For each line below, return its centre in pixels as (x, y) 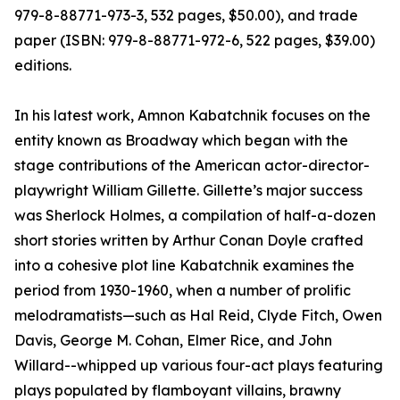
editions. (43, 66)
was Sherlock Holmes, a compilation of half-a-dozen (195, 216)
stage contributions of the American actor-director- (192, 166)
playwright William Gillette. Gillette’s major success (188, 191)
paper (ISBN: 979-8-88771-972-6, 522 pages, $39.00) (195, 41)
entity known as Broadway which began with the (181, 141)
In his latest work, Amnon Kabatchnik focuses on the (192, 116)
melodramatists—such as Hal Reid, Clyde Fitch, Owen (198, 316)
